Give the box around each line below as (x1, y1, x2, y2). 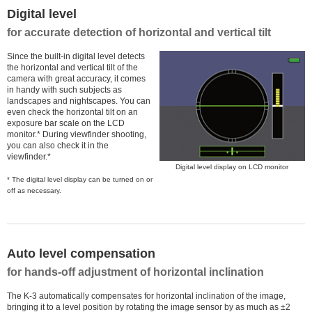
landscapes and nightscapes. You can (7, 96, 150, 107)
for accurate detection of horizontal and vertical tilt (7, 26, 271, 39)
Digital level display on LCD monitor (175, 162, 289, 171)
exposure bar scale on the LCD (7, 118, 125, 129)
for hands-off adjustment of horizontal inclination (7, 266, 264, 279)
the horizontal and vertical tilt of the (7, 63, 138, 73)
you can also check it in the (7, 141, 109, 151)
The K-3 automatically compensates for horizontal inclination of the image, (7, 291, 286, 302)
